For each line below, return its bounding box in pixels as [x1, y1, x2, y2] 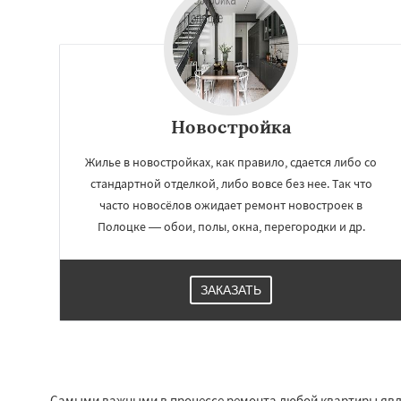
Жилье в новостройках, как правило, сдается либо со [85, 153, 377, 170]
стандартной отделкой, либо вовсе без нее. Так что [90, 175, 372, 192]
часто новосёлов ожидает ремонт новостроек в [99, 196, 363, 213]
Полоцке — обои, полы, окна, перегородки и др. [97, 218, 365, 235]
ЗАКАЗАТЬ [200, 282, 261, 297]
